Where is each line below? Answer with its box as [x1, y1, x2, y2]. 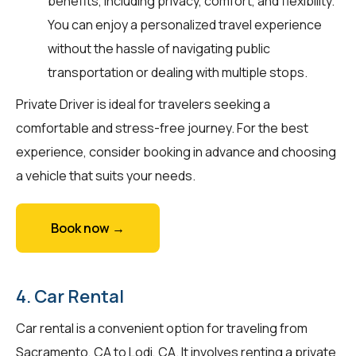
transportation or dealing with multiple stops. [48, 63, 308, 81]
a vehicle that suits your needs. [16, 166, 195, 184]
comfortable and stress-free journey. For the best [16, 118, 308, 137]
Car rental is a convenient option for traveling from [16, 319, 308, 337]
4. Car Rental [16, 284, 124, 308]
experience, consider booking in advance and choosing [16, 142, 336, 161]
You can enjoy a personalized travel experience [48, 15, 322, 33]
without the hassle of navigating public [48, 39, 270, 57]
